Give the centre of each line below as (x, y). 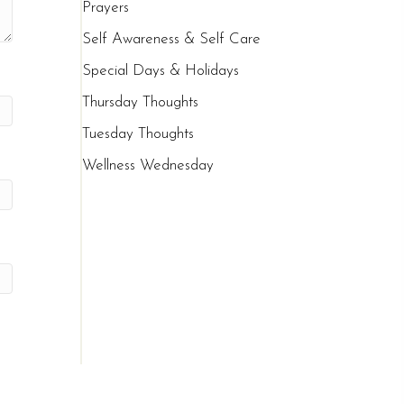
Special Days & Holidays (161, 71)
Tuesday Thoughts (138, 134)
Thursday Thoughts (141, 103)
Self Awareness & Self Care (172, 40)
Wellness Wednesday (148, 166)
